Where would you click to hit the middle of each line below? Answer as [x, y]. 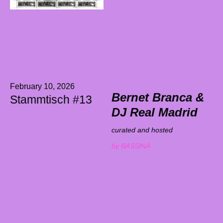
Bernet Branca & [158, 98]
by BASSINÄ [131, 146]
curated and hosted [142, 130]
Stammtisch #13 [51, 100]
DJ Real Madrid [154, 112]
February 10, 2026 [42, 87]
